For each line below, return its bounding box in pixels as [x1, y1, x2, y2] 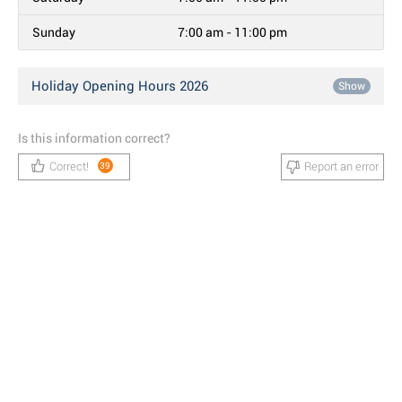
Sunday [32, 25, 75, 39]
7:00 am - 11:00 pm [178, 25, 288, 39]
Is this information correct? [18, 131, 170, 145]
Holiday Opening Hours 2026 [31, 78, 208, 94]
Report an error [304, 160, 379, 173]
